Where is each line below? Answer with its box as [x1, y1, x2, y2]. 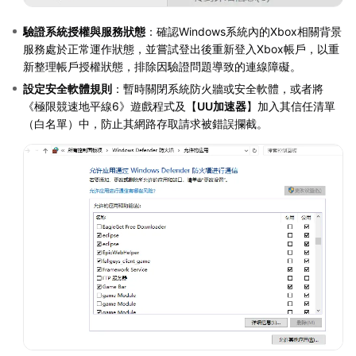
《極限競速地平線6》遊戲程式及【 [23, 99, 197, 113]
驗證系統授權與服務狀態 [23, 24, 145, 38]
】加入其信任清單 [246, 99, 335, 113]
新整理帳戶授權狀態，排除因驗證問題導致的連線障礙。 [23, 59, 301, 73]
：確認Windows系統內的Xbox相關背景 [145, 24, 342, 38]
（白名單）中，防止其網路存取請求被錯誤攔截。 [23, 116, 268, 130]
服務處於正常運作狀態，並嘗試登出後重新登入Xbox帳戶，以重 [23, 41, 339, 56]
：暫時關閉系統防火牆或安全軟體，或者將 [112, 81, 323, 95]
